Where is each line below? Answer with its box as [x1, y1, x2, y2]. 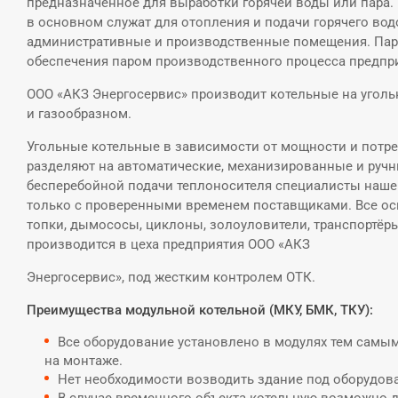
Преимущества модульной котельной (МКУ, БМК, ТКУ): [27, 302, 373, 318]
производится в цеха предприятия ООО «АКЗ [27, 236, 310, 252]
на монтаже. [44, 353, 123, 369]
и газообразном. [27, 106, 131, 122]
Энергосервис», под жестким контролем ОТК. [27, 269, 315, 285]
